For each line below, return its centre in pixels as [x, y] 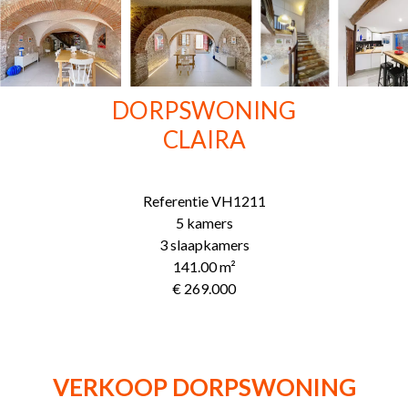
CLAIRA [204, 139]
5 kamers [204, 222]
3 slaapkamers [204, 244]
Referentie [175, 200]
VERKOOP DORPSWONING [204, 387]
